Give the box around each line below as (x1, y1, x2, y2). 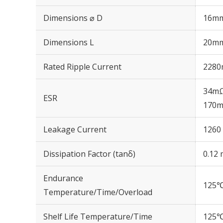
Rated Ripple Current (43, 61, 121, 72)
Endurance (43, 173, 83, 184)
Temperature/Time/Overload (43, 187, 152, 198)
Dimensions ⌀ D (43, 12, 103, 23)
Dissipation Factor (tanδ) (43, 148, 135, 159)
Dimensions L (43, 37, 94, 48)
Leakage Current (43, 124, 107, 135)
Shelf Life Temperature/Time (43, 211, 152, 222)
